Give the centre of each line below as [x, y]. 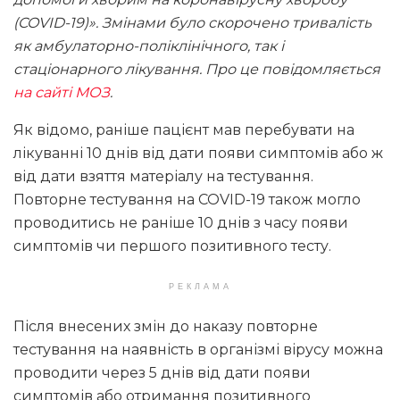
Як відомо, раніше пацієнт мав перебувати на [184, 129]
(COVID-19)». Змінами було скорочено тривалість [192, 22]
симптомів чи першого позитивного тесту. [172, 246]
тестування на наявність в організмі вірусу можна [198, 349]
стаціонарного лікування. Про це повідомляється [197, 69]
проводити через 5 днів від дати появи [162, 372]
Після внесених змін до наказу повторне [166, 326]
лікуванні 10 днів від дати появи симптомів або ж [198, 153]
